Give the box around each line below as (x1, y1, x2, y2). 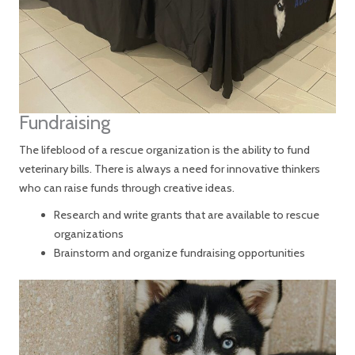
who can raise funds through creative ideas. (19, 181, 237, 196)
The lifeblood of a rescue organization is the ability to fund (19, 143, 310, 158)
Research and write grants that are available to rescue (53, 208, 319, 223)
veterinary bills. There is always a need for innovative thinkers (19, 162, 320, 177)
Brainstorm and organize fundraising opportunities (53, 246, 305, 261)
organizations (53, 227, 124, 242)
